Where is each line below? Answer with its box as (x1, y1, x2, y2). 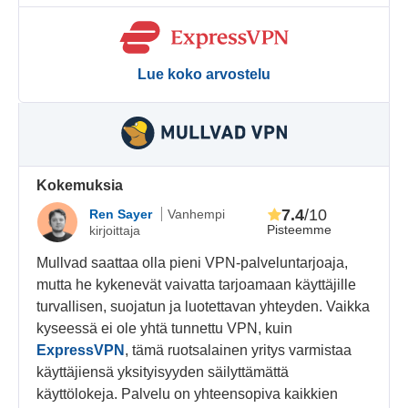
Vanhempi (168, 207, 226, 222)
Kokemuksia (36, 177, 124, 193)
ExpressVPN (36, 342, 126, 358)
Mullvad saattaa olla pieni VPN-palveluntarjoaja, (36, 254, 349, 270)
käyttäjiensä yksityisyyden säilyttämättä (36, 363, 290, 380)
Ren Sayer (89, 207, 157, 222)
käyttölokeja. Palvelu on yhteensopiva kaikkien (36, 385, 339, 402)
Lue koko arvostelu (138, 66, 270, 82)
